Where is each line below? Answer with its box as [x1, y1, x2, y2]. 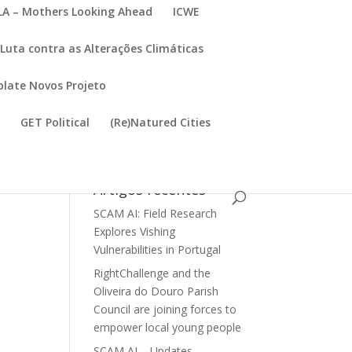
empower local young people [93, 320, 242, 335]
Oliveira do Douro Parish [93, 284, 219, 299]
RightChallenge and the [93, 266, 211, 280]
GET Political [20, 115, 90, 130]
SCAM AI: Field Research [93, 206, 218, 221]
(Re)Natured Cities [110, 115, 211, 130]
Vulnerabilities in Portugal [93, 242, 222, 257]
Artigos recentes [93, 180, 207, 199]
